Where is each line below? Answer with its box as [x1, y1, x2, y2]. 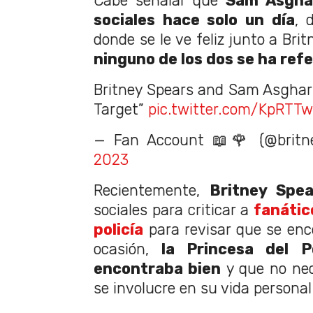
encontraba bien [94, 260, 221, 278]
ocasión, [94, 240, 162, 259]
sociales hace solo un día [94, 11, 295, 29]
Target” [94, 101, 148, 119]
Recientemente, [94, 182, 210, 200]
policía [94, 221, 143, 239]
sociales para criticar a [94, 201, 249, 219]
